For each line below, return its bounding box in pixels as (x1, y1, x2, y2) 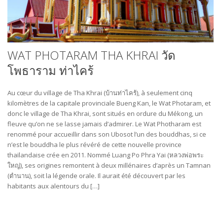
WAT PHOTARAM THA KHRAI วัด (7, 46, 176, 63)
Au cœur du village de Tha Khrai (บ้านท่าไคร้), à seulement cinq (7, 88, 192, 97)
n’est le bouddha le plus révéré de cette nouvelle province (7, 140, 182, 149)
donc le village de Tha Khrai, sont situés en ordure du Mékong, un (7, 109, 203, 118)
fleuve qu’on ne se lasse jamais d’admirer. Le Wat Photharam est (7, 119, 201, 128)
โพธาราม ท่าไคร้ (7, 62, 94, 78)
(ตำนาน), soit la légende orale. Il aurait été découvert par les (7, 171, 185, 180)
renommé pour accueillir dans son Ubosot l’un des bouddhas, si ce (7, 129, 206, 139)
